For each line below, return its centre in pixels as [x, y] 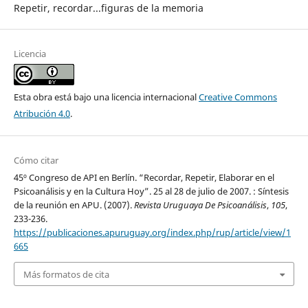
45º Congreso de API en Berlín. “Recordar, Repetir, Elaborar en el [144, 178]
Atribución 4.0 [42, 114]
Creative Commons [238, 97]
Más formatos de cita [66, 274]
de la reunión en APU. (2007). [74, 205]
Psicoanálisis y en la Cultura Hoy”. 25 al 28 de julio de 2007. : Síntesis [151, 191]
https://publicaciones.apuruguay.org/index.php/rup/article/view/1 [152, 233]
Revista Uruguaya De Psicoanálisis [200, 205]
